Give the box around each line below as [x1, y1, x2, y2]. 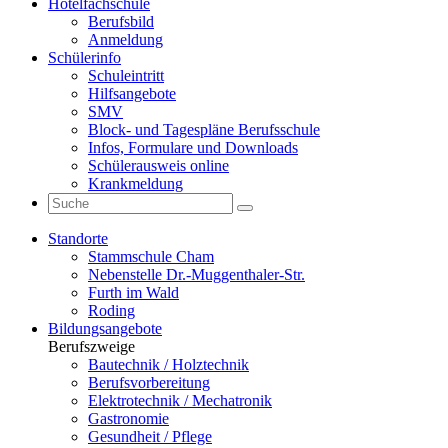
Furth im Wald [88, 284, 179, 301]
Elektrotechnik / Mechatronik [88, 392, 272, 409]
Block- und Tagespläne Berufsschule [88, 121, 320, 138]
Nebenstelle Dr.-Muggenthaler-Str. [88, 266, 305, 283]
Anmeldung [88, 31, 163, 48]
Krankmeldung [88, 175, 183, 192]
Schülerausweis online [88, 157, 229, 174]
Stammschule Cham [88, 248, 214, 265]
